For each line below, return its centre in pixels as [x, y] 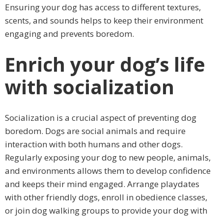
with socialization [90, 87]
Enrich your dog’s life [105, 64]
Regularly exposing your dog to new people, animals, [108, 158]
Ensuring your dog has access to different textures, [103, 7]
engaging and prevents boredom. [69, 33]
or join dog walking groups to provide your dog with [106, 211]
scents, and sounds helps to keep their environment [104, 20]
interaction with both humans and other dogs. [94, 144]
